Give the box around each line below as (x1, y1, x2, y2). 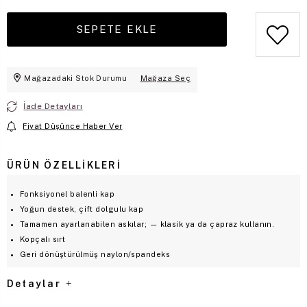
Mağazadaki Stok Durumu (24, 73, 127, 82)
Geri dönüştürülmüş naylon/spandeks (20, 249, 170, 258)
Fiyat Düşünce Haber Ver (23, 121, 123, 130)
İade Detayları (23, 101, 83, 111)
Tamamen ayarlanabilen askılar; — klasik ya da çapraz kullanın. (20, 219, 275, 228)
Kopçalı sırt (20, 234, 66, 243)
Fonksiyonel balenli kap (20, 189, 115, 198)
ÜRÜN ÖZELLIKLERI (7, 159, 121, 171)
